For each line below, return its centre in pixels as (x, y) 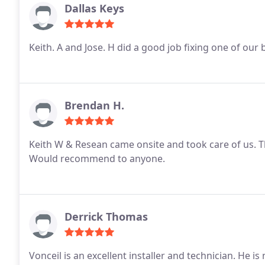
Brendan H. (94, 105)
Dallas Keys (94, 8)
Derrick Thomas (106, 216)
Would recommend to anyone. (97, 159)
